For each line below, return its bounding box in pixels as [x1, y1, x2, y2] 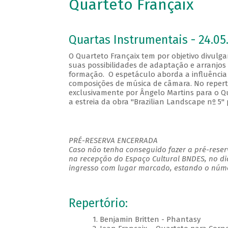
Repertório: [68, 196, 128, 211]
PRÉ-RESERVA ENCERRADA [68, 136, 158, 146]
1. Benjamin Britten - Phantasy [92, 215, 201, 224]
